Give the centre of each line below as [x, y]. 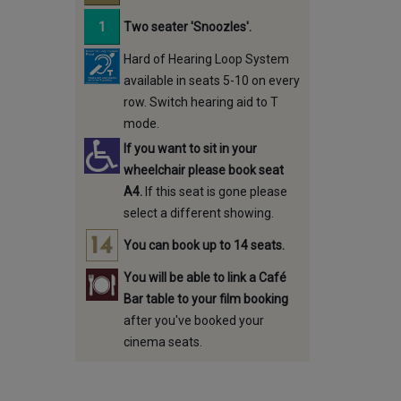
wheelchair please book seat [203, 170]
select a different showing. [198, 213]
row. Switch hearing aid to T [200, 102]
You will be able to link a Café [205, 277]
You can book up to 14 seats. [204, 245]
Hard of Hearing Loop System [206, 59]
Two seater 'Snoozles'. [187, 27]
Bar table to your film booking [205, 299]
